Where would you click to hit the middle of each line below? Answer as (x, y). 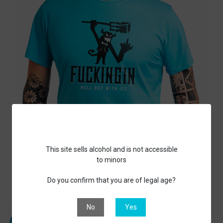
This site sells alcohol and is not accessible (111, 149)
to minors (111, 160)
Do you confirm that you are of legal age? (111, 180)
